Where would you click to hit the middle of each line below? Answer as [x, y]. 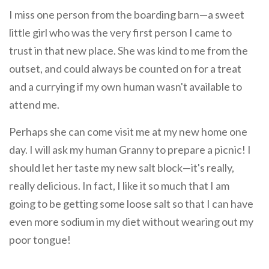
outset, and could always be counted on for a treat [125, 69]
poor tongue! [41, 240]
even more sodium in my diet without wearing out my [131, 222]
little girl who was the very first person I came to [120, 33]
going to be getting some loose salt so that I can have [131, 204]
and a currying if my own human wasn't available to [125, 87]
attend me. [35, 105]
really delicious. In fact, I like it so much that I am [119, 186]
